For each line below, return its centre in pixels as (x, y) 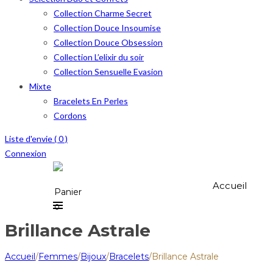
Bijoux (93, 256)
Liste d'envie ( (32, 139)
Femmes (58, 256)
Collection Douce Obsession (108, 42)
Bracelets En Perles (91, 101)
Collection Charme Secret (103, 13)
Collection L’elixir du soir (99, 57)
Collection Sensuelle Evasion (108, 72)
